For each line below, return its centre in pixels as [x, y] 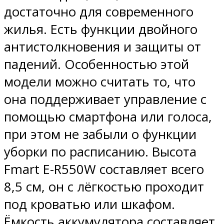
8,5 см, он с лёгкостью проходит [104, 187]
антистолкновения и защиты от [102, 47]
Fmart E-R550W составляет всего [104, 169]
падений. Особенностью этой [96, 64]
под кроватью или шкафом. [89, 204]
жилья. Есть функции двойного [101, 29]
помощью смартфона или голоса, [108, 117]
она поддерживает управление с [105, 99]
